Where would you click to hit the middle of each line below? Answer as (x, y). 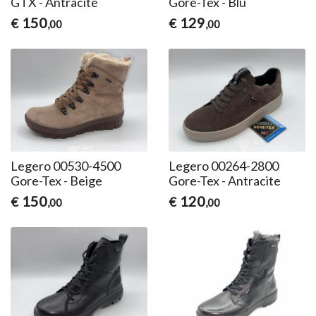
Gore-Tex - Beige (57, 180)
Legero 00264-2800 (223, 165)
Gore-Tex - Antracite (224, 180)
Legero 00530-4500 (66, 165)
